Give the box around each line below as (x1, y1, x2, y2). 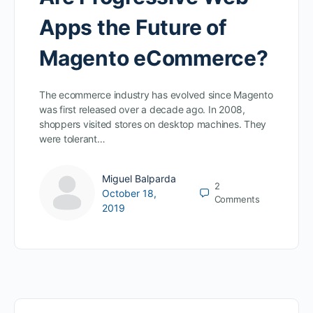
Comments (214, 194, 260, 205)
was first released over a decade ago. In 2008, (39, 103, 245, 116)
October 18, (102, 187, 156, 199)
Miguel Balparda (102, 172, 176, 184)
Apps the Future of (39, 15, 227, 41)
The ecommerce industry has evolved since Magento (39, 89, 273, 101)
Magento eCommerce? (39, 45, 268, 71)
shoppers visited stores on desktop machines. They (39, 118, 267, 131)
